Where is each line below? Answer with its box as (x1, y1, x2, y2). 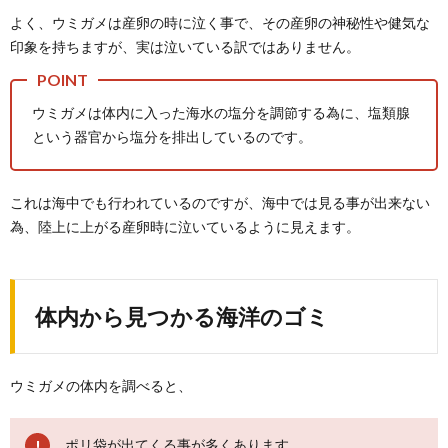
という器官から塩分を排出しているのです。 (32, 128, 312, 146)
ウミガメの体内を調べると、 (10, 377, 192, 395)
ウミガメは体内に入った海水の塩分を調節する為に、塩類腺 (32, 104, 410, 122)
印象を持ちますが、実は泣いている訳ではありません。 (10, 38, 360, 56)
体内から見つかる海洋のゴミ (35, 303, 329, 331)
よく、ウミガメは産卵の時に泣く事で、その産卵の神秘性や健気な (10, 14, 430, 32)
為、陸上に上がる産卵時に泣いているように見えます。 (10, 218, 360, 236)
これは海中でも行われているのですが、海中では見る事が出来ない (10, 194, 430, 212)
